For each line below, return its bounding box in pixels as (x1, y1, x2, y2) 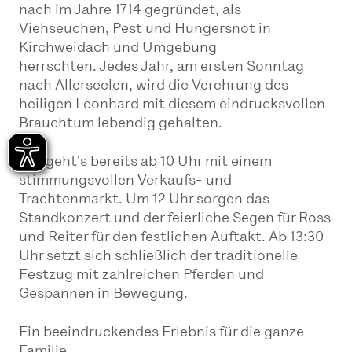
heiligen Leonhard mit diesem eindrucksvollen (19, 97, 326, 112)
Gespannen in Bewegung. (19, 286, 189, 302)
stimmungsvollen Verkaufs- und (19, 173, 233, 189)
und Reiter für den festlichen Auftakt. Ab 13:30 (19, 229, 324, 245)
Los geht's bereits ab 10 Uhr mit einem (19, 154, 273, 170)
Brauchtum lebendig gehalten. (19, 115, 223, 131)
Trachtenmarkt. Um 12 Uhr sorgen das (19, 192, 270, 207)
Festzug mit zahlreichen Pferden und (19, 267, 265, 283)
